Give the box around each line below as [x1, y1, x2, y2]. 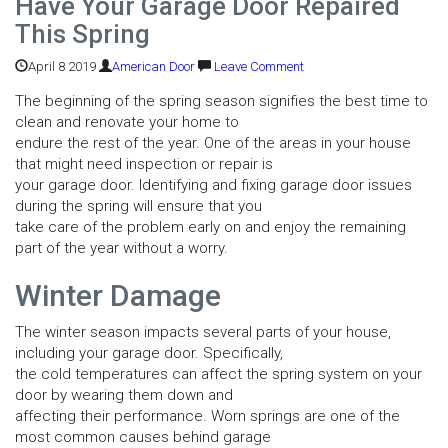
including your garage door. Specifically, [15, 344, 283, 362]
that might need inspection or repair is [15, 155, 273, 173]
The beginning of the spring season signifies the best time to [15, 92, 428, 110]
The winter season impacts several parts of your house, [15, 323, 391, 341]
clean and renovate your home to [15, 113, 239, 131]
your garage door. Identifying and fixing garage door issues [15, 176, 412, 194]
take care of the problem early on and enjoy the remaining [15, 218, 406, 236]
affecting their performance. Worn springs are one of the [15, 407, 400, 425]
